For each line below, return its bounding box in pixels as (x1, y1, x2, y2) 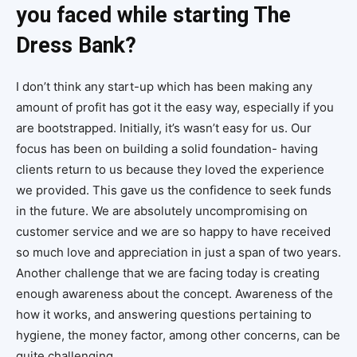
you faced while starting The (16, 2, 291, 29)
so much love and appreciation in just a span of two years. (16, 245, 341, 261)
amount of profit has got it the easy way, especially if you (16, 100, 334, 116)
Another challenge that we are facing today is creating (16, 265, 320, 281)
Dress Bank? (16, 33, 136, 59)
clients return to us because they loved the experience (16, 162, 324, 178)
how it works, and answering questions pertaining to (16, 307, 312, 323)
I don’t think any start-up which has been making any (16, 79, 312, 95)
